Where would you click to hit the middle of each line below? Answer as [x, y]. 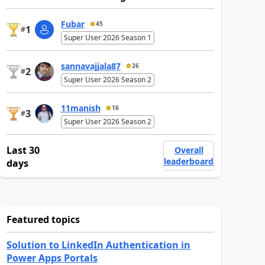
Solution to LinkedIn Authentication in [98, 245]
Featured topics [43, 219]
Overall [189, 150]
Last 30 [23, 150]
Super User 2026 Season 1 [107, 37]
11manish [80, 108]
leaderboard [189, 161]
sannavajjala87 [91, 66]
